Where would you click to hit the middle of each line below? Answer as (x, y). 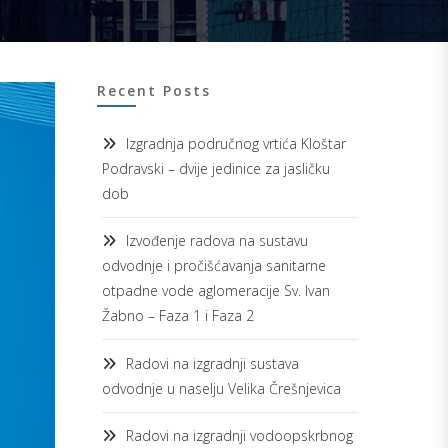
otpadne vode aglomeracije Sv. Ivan (216, 291)
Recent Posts (154, 90)
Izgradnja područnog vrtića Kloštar (236, 143)
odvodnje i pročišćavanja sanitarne (214, 266)
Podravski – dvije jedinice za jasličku (216, 168)
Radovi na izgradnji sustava (212, 363)
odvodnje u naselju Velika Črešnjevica (221, 388)
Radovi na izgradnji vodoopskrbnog (239, 436)
